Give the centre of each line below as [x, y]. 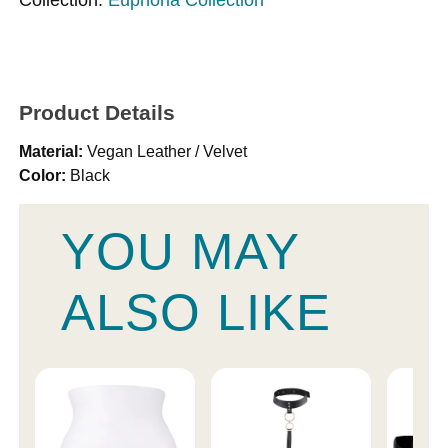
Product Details [97, 113]
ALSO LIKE [196, 312]
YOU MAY [180, 251]
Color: [43, 175]
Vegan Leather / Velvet [165, 151]
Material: [51, 151]
